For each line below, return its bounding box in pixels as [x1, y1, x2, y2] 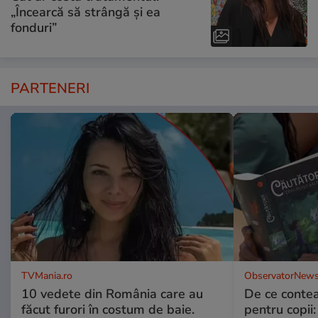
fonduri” [11, 18, 57, 36]
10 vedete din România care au [21, 285, 203, 303]
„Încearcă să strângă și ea [11, 3, 160, 21]
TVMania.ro [21, 269, 72, 283]
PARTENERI [11, 79, 89, 99]
